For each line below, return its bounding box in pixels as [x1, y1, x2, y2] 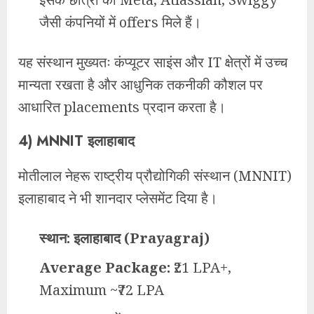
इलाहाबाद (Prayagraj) [70, 228, 210, 247]
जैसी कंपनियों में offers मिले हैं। [39, 12, 201, 32]
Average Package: [39, 257, 170, 277]
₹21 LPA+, [170, 257, 231, 277]
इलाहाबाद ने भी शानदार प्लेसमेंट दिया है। [18, 188, 217, 207]
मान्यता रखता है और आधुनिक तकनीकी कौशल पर [18, 74, 263, 94]
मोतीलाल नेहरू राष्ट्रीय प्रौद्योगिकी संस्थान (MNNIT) [18, 165, 292, 185]
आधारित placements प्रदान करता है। [18, 97, 226, 116]
